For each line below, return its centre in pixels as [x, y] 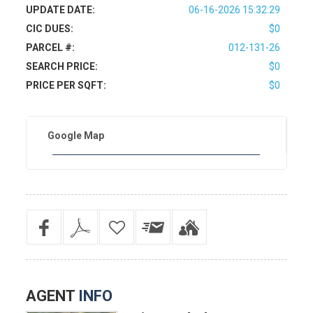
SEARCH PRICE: [62, 66]
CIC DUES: [50, 29]
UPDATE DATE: [61, 10]
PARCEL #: [51, 48]
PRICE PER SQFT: [66, 85]
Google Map [76, 136]
